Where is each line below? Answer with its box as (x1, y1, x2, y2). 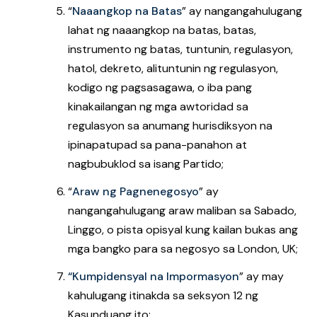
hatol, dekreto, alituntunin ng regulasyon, (68, 61, 278, 76)
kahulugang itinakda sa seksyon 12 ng (68, 288, 258, 303)
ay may (246, 269, 284, 284)
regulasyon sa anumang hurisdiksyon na (68, 118, 272, 133)
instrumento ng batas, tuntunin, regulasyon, (68, 42, 293, 57)
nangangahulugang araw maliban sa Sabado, (68, 203, 296, 218)
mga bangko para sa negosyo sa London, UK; (68, 241, 298, 256)
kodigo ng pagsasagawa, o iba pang (68, 80, 252, 95)
